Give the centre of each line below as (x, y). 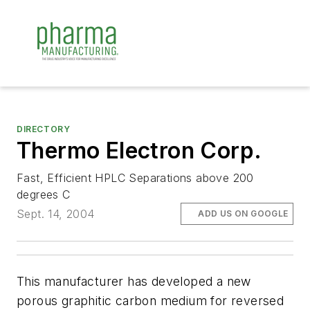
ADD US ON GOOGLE (243, 214)
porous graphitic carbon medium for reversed (151, 301)
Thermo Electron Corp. (139, 151)
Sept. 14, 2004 (56, 214)
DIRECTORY (44, 129)
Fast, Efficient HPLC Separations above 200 (135, 178)
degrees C (44, 194)
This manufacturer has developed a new (134, 282)
